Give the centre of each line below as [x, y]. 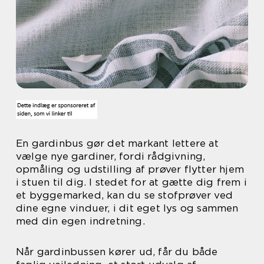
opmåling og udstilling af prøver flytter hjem [130, 169]
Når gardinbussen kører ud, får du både [117, 252]
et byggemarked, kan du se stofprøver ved [125, 195]
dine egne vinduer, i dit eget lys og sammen [127, 208]
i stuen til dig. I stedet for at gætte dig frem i [131, 182]
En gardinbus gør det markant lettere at [117, 143]
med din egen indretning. [80, 221]
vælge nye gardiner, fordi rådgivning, [111, 156]
